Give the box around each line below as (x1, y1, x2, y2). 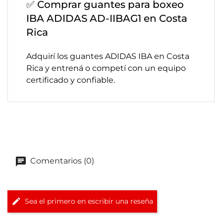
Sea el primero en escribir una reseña (25, 197, 153, 206)
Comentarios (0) (28, 156, 94, 166)
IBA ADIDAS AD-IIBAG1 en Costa (26, 12, 187, 24)
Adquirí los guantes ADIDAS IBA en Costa (26, 52, 189, 61)
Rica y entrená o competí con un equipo (26, 63, 186, 73)
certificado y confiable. (26, 75, 115, 85)
